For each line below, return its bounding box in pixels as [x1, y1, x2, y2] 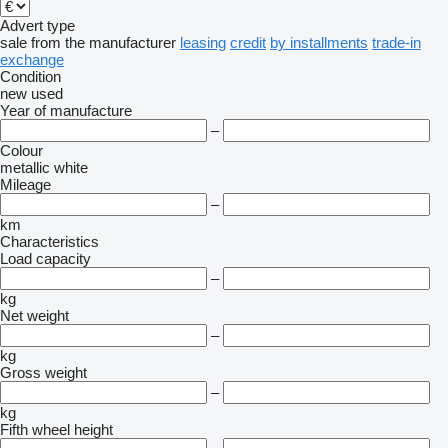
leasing [180, 34, 226, 51]
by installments [270, 34, 368, 51]
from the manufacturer [31, 34, 176, 51]
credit [230, 34, 266, 51]
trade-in [372, 34, 421, 51]
